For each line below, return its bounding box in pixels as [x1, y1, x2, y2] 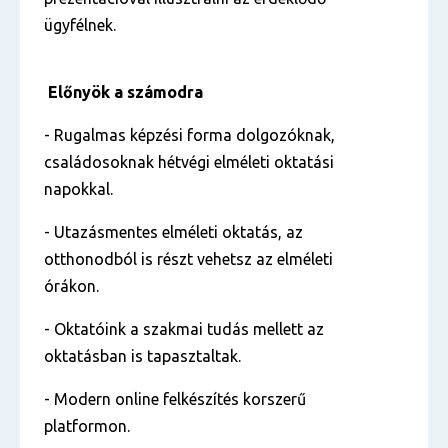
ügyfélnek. [44, 16, 120, 34]
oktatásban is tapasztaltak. [44, 347, 241, 365]
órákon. [44, 277, 99, 295]
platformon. [44, 417, 130, 435]
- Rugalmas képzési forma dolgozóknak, [44, 126, 335, 144]
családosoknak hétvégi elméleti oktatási [44, 153, 334, 171]
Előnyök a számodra [44, 83, 203, 101]
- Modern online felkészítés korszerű [44, 390, 306, 408]
